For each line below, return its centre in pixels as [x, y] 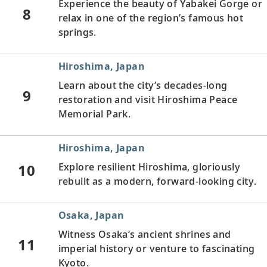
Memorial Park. [94, 114]
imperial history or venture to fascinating [156, 248]
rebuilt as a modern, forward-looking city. [157, 181]
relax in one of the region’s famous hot [151, 18]
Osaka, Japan [91, 215]
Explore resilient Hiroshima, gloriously [149, 167]
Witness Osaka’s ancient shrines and [145, 234]
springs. [77, 32]
